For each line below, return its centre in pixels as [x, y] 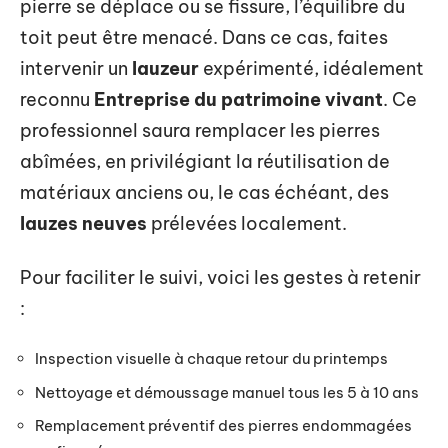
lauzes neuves [83, 223]
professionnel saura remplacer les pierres [200, 130]
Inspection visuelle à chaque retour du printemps [211, 358]
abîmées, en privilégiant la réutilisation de [205, 161]
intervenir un [76, 68]
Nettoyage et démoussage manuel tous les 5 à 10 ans [227, 392]
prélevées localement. [247, 223]
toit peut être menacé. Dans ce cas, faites [204, 37]
